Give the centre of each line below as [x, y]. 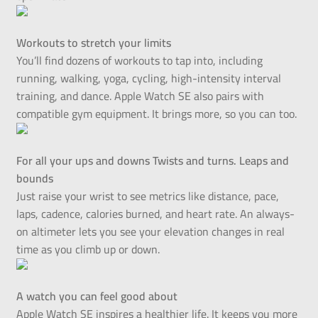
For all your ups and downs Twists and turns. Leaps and [152, 161]
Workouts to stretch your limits [93, 43]
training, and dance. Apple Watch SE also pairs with [140, 96]
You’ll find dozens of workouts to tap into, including [139, 61]
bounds [34, 179]
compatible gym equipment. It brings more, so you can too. [156, 114]
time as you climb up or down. [88, 250]
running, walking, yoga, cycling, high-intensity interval [148, 78]
